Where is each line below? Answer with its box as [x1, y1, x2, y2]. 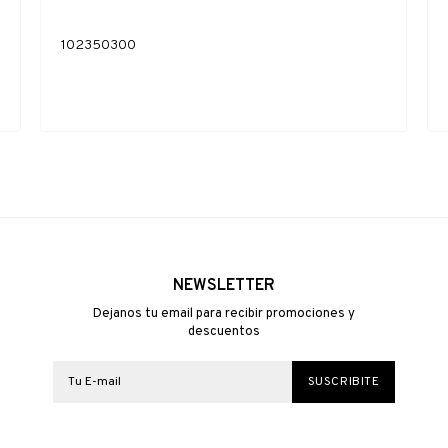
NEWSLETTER [173, 275, 275, 296]
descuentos [188, 323, 260, 340]
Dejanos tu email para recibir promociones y [93, 305, 355, 322]
